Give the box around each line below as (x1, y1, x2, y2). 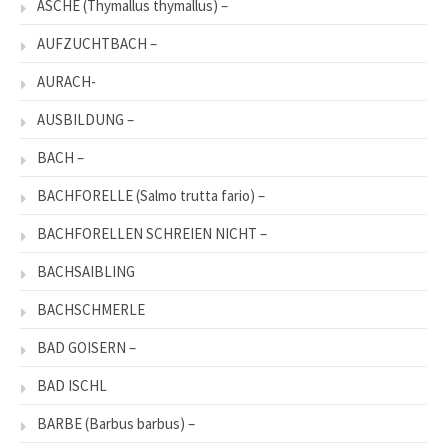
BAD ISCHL (37, 375, 107, 395)
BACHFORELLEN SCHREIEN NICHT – (37, 223, 267, 243)
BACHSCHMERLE (37, 299, 145, 319)
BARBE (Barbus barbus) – (37, 413, 195, 433)
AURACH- (37, 71, 96, 91)
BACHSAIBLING (37, 261, 135, 281)
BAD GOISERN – (37, 337, 136, 357)
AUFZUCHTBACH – (37, 33, 157, 53)
